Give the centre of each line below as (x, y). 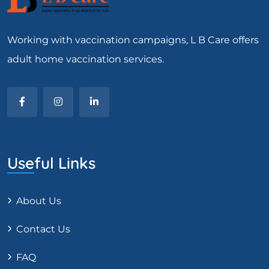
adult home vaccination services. (86, 59)
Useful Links (51, 163)
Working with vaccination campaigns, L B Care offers (133, 40)
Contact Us (43, 229)
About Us (39, 201)
